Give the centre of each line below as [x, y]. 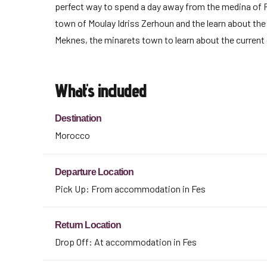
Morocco [72, 135]
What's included [101, 91]
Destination [78, 119]
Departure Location [94, 172]
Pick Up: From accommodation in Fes [130, 189]
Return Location [88, 225]
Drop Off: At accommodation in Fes [126, 242]
